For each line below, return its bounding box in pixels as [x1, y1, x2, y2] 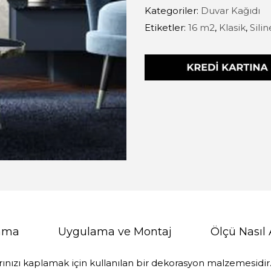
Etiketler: [145, 22, 188, 33]
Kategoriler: [145, 5, 201, 16]
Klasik [219, 22, 246, 33]
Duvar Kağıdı [201, 5, 260, 16]
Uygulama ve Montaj [58, 225, 172, 238]
